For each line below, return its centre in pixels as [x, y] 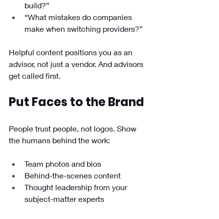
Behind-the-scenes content [73, 175]
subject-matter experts [64, 199]
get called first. [35, 76]
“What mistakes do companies [79, 17]
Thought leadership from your [77, 187]
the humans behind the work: [59, 140]
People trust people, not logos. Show [74, 129]
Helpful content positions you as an [72, 52]
